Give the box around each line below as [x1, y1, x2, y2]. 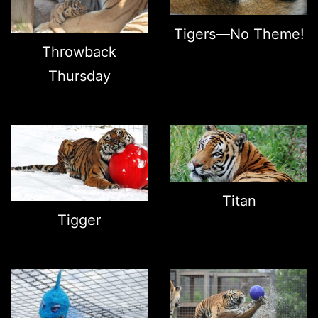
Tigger [57, 212, 101, 229]
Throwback [42, 43, 116, 60]
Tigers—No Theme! [173, 25, 305, 43]
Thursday [48, 67, 111, 84]
